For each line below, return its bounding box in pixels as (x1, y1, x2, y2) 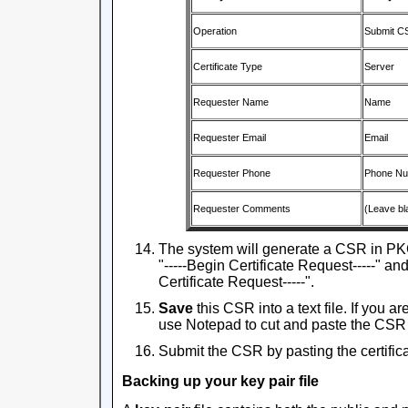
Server (364, 61, 394, 72)
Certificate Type (193, 61, 262, 72)
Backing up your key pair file (122, 372, 319, 389)
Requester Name (193, 97, 269, 107)
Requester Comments (193, 203, 291, 214)
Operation (193, 25, 237, 36)
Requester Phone (193, 168, 270, 178)
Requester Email (193, 132, 266, 143)
